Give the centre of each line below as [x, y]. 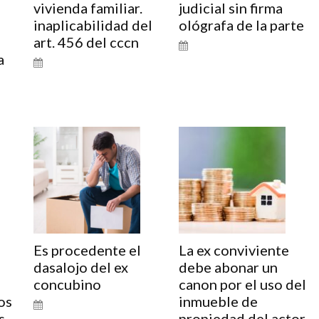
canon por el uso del [242, 284]
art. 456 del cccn [86, 42]
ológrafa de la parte [241, 25]
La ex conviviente [234, 250]
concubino [67, 284]
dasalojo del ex [80, 267]
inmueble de [218, 301]
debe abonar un [228, 267]
